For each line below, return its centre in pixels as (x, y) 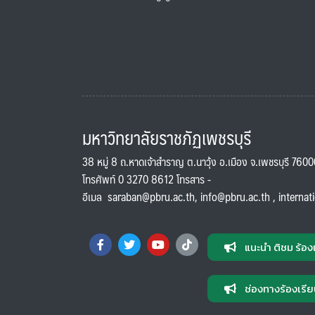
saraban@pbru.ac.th (151, 196)
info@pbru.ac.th (235, 196)
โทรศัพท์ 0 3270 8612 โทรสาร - (147, 179)
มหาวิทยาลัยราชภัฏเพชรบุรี (167, 137)
